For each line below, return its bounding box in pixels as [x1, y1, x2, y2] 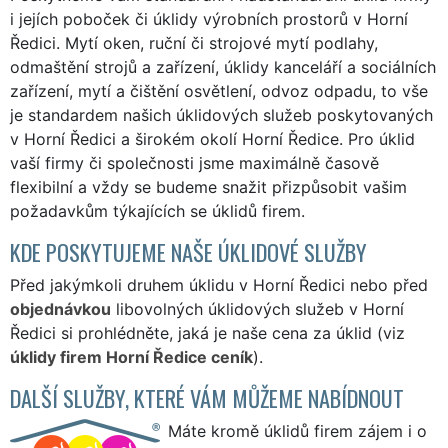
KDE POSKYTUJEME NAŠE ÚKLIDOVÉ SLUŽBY [10, 234, 367, 268]
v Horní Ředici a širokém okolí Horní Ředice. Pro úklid [10, 128, 415, 149]
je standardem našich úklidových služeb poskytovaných [10, 104, 433, 125]
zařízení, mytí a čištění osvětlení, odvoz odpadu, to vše [10, 80, 428, 101]
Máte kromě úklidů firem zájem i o [168, 420, 427, 441]
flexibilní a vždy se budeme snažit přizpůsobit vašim [10, 176, 407, 197]
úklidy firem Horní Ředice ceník [10, 346, 253, 367]
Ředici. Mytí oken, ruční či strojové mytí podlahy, [10, 32, 378, 53]
